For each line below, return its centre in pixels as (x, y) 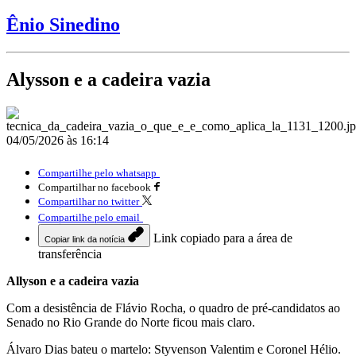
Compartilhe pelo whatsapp (97, 172)
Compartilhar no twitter (89, 201)
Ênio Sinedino (63, 24)
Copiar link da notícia (85, 239)
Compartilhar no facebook (95, 187)
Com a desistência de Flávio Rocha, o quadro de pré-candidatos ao (173, 308)
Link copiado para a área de (223, 238)
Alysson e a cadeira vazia (108, 79)
